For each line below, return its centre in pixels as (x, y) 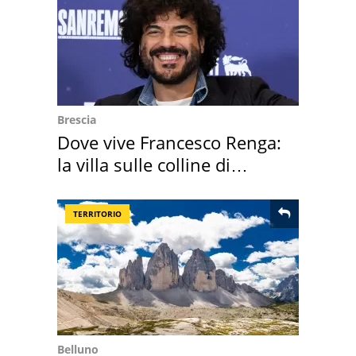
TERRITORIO (97, 214)
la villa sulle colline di (144, 165)
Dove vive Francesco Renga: (169, 143)
